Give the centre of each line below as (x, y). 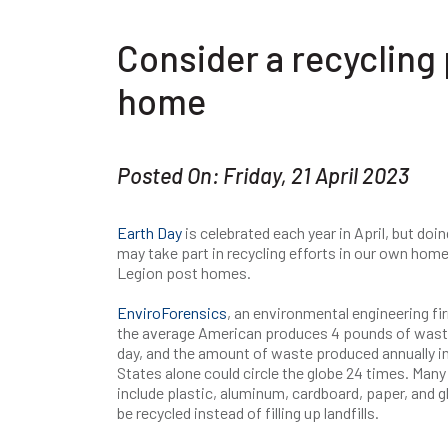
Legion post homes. (188, 272)
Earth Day (149, 232)
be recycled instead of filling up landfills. (248, 412)
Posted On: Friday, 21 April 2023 (263, 175)
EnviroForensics (172, 312)
